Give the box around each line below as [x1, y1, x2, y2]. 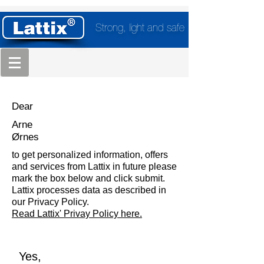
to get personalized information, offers [12, 150, 168, 160]
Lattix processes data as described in [12, 185, 166, 195]
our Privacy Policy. [12, 197, 91, 207]
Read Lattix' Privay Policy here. [12, 209, 142, 219]
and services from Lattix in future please [12, 161, 177, 171]
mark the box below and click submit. [12, 173, 165, 183]
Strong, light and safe [95, 24, 184, 34]
